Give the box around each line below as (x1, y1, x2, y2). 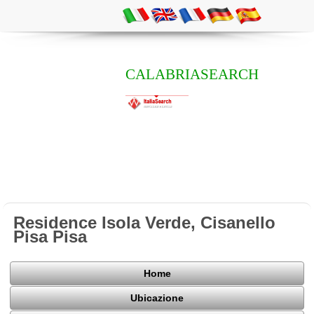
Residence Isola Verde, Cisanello (13, 212, 276, 232)
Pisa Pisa (13, 226, 88, 246)
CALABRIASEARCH (125, 65, 259, 83)
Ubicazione (130, 292, 184, 304)
